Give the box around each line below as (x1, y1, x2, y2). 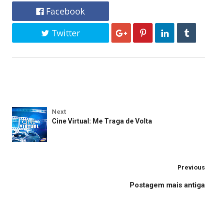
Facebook (44, 5, 85, 17)
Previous (177, 163, 205, 171)
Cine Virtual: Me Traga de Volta (52, 117, 152, 125)
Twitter (49, 27, 80, 39)
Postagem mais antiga (130, 180, 205, 189)
